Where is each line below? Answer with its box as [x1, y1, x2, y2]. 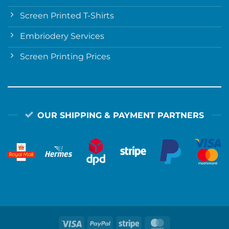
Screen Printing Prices [19, 51, 110, 61]
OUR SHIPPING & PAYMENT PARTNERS [37, 110, 204, 120]
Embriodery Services [19, 31, 104, 41]
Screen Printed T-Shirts [19, 10, 114, 20]
